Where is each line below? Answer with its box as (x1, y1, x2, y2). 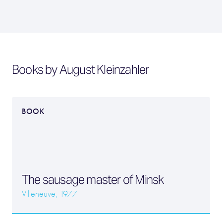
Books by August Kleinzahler (12, 62, 149, 77)
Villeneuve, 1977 (22, 189, 77, 199)
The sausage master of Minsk (22, 172, 164, 187)
